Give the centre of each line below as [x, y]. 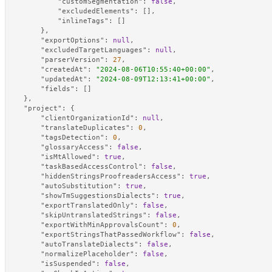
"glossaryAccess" [75, 147]
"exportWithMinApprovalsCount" [102, 225]
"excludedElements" [96, 11]
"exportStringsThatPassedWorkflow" [111, 234]
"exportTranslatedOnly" [87, 205]
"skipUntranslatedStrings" [94, 215]
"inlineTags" [83, 21]
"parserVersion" [73, 59]
